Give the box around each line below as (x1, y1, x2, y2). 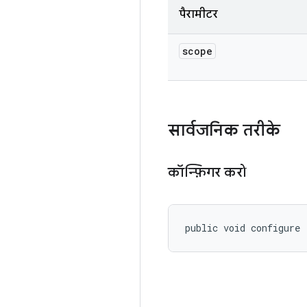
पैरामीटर (179, 8, 218, 21)
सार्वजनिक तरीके (168, 120, 280, 140)
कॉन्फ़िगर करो (168, 164, 247, 181)
